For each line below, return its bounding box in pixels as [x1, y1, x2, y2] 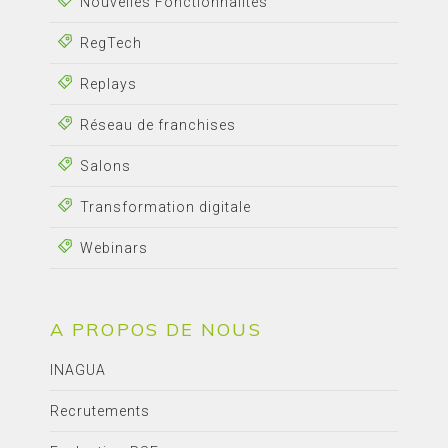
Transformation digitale [80, 199, 251, 216]
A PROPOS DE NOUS [50, 318, 262, 342]
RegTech [80, 35, 142, 52]
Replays [80, 76, 137, 93]
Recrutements [50, 403, 150, 420]
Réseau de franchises [80, 117, 236, 134]
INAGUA [50, 362, 106, 379]
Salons [80, 158, 131, 175]
